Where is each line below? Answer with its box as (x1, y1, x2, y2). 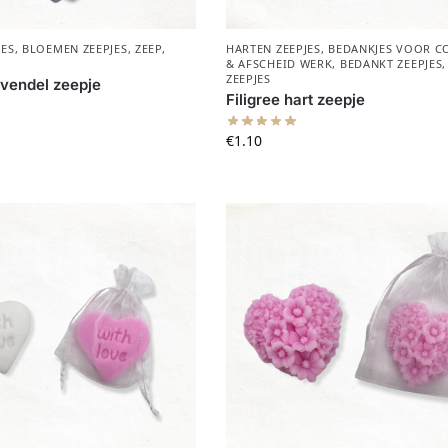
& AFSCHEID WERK (225, 56, 333, 72)
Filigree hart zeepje (225, 90, 365, 110)
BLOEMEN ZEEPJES (22, 41, 128, 57)
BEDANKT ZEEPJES (339, 56, 443, 72)
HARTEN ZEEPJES (225, 41, 321, 57)
